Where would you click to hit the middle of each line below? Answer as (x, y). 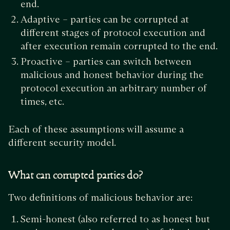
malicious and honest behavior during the (112, 74)
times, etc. (43, 101)
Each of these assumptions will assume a (96, 129)
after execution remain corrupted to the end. (120, 46)
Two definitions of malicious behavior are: (102, 197)
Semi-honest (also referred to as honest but (115, 219)
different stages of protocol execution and (113, 32)
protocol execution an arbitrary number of (114, 88)
